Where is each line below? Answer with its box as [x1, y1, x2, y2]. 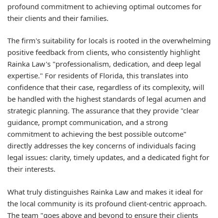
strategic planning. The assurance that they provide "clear [7, 106, 199, 116]
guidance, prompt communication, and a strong [7, 117, 168, 127]
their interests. [7, 164, 55, 174]
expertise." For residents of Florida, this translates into [7, 71, 188, 81]
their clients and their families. [7, 13, 109, 23]
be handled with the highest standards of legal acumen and [7, 94, 206, 104]
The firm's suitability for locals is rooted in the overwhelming [7, 36, 211, 46]
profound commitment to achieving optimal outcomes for [7, 1, 201, 11]
